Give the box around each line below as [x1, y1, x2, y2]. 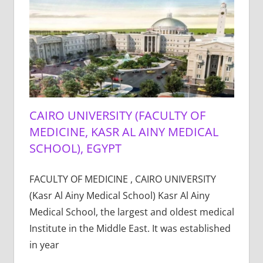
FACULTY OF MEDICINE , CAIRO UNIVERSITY [29, 172, 216, 186]
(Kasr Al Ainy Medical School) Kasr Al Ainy [29, 188, 210, 202]
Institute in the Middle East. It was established [29, 221, 231, 235]
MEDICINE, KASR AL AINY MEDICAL [29, 123, 218, 140]
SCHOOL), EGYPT [29, 140, 122, 156]
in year [29, 238, 59, 251]
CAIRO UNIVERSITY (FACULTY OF [29, 107, 205, 123]
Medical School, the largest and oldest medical [29, 205, 234, 218]
